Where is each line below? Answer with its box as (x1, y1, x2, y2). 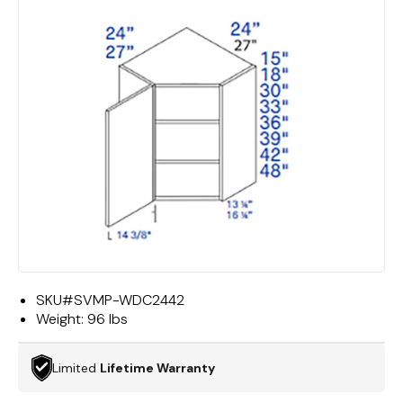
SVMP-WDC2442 (74, 291, 184, 309)
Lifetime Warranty (100, 359, 215, 376)
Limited (52, 359, 100, 376)
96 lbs (87, 309, 128, 328)
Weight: (36, 309, 87, 328)
